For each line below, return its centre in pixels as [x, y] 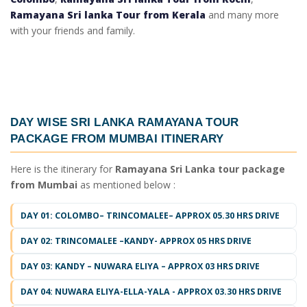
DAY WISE [41, 122]
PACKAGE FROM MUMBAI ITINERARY [117, 138]
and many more [242, 14]
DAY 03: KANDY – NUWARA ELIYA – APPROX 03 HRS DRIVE [140, 267]
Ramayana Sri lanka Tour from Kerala [108, 14]
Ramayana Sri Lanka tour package [200, 169]
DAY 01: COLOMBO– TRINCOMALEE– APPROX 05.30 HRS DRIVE [150, 215]
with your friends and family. [73, 30]
